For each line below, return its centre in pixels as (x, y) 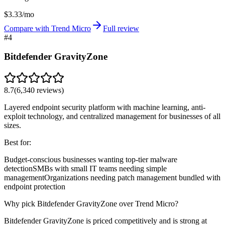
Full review (121, 28)
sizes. (13, 125)
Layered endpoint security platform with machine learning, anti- (105, 107)
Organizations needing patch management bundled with (132, 178)
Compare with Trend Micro (47, 28)
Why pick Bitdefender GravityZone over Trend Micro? (91, 204)
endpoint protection (35, 187)
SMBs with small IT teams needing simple (100, 168)
